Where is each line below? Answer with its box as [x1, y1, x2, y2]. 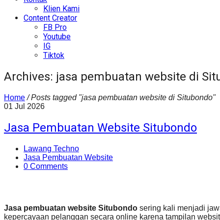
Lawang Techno [24, 144, 79, 153]
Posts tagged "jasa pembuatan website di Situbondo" [31, 93, 216, 102]
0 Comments [24, 162, 68, 170]
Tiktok [43, 50, 64, 60]
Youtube [43, 31, 71, 41]
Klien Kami [43, 3, 80, 13]
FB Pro [43, 22, 67, 32]
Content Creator [24, 13, 77, 23]
